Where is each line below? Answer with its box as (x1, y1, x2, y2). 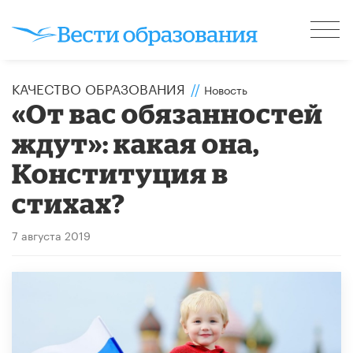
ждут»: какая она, (12, 127, 260, 158)
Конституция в (12, 157, 229, 188)
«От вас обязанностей (12, 97, 324, 128)
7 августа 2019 (12, 225, 91, 243)
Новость (204, 80, 247, 98)
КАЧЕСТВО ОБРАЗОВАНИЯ (12, 76, 185, 98)
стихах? (12, 187, 126, 218)
